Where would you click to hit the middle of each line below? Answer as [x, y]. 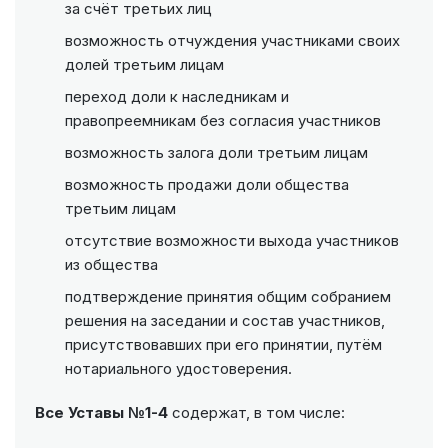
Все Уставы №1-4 [101, 413]
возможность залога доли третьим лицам [216, 153]
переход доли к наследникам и [177, 97]
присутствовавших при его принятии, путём [223, 345]
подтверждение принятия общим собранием [228, 297]
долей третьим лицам [144, 65]
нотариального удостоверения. [178, 369]
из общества [111, 265]
